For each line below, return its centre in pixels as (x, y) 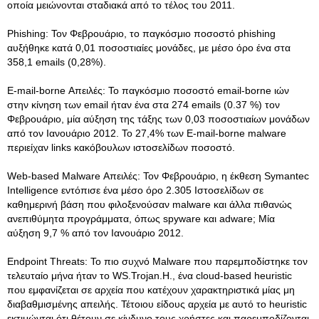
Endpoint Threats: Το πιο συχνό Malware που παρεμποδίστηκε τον (157, 261)
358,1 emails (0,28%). (57, 62)
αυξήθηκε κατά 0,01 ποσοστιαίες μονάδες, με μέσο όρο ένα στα (149, 48)
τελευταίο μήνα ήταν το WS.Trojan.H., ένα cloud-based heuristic (150, 276)
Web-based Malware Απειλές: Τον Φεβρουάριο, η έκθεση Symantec (158, 176)
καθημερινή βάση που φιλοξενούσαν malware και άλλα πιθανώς (150, 204)
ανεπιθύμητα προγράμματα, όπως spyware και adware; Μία (141, 219)
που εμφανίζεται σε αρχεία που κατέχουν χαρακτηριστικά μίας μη (151, 290)
